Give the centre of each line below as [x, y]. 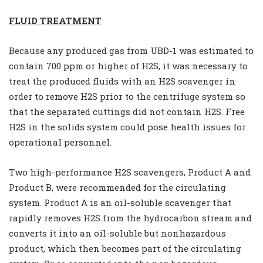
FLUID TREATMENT [55, 20]
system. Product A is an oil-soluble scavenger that [120, 202]
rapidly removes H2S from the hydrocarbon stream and [130, 218]
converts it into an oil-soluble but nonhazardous [117, 233]
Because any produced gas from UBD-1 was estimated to [131, 50]
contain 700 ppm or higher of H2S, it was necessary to [128, 65]
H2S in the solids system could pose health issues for [127, 127]
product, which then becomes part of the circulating [125, 248]
